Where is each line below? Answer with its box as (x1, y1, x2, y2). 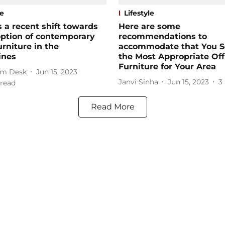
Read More (90, 102, 135, 112)
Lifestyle (124, 9, 154, 18)
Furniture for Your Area (119, 62, 216, 72)
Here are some (119, 22, 180, 32)
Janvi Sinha (119, 77, 158, 86)
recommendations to (119, 32, 207, 42)
